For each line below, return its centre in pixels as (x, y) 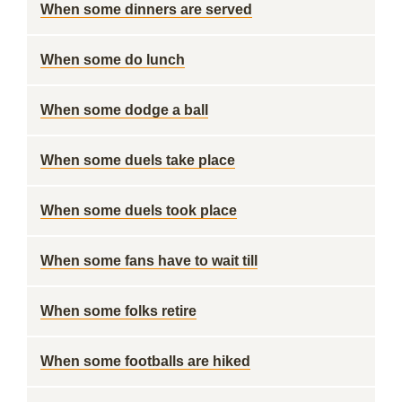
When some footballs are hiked (145, 361)
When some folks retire (118, 311)
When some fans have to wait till (149, 261)
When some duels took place (139, 210)
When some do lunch (113, 60)
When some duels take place (138, 160)
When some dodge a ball (124, 110)
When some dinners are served (146, 9)
